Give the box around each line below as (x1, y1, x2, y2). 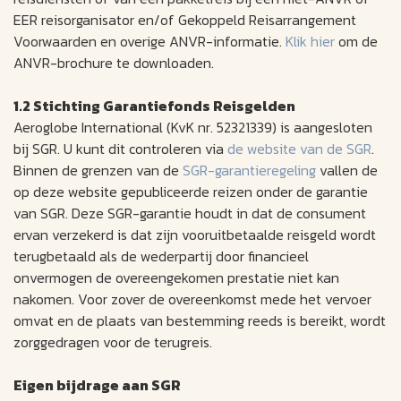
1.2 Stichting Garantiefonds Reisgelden (13, 95, 295, 117)
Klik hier (286, 30, 335, 53)
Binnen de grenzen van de (13, 159, 183, 182)
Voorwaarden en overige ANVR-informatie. (13, 30, 286, 53)
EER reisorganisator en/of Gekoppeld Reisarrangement (13, 9, 356, 31)
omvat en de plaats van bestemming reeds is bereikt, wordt (13, 310, 386, 332)
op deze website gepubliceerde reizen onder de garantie (13, 181, 368, 203)
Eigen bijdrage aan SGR (13, 374, 181, 397)
